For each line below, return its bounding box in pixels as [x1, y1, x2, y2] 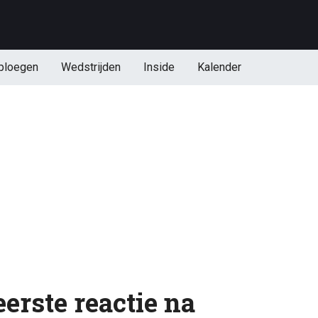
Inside [143, 60, 175, 74]
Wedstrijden [60, 60, 121, 74]
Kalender [197, 60, 241, 74]
